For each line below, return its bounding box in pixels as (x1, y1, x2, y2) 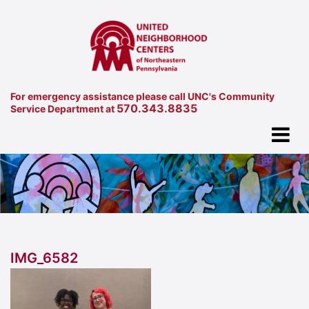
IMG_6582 (10, 250, 78, 267)
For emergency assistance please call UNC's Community (10, 90, 275, 102)
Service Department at (10, 102, 117, 114)
